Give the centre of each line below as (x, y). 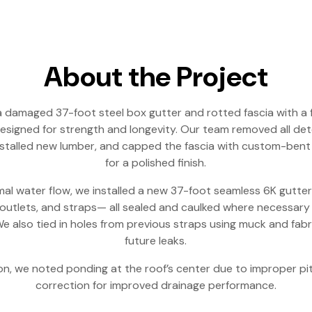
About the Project (156, 77)
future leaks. (156, 241)
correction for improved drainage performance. (156, 285)
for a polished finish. (156, 163)
